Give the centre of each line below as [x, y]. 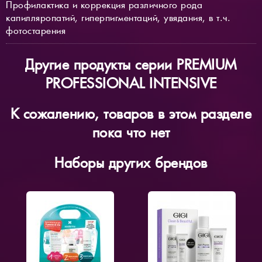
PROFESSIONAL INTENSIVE [131, 84]
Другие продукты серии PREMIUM [131, 65]
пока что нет [131, 132]
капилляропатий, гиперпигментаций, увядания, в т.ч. [118, 18]
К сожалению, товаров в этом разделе [131, 113]
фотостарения [36, 31]
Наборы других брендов [131, 163]
